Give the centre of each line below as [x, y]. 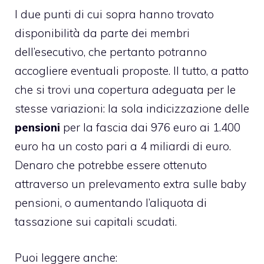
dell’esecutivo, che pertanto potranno [111, 52]
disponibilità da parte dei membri [102, 33]
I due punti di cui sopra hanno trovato [114, 14]
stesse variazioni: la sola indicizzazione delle [132, 108]
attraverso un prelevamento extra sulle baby [131, 184]
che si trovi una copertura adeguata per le [125, 90]
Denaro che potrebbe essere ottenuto [111, 165]
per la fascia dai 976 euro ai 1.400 [150, 127]
